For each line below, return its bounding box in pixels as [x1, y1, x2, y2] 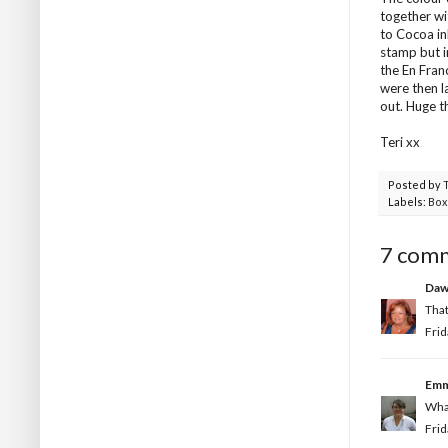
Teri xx [380, 133, 420, 150]
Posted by [388, 177, 443, 191]
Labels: [388, 194, 428, 208]
